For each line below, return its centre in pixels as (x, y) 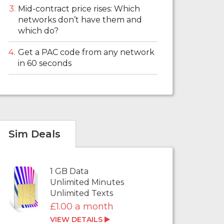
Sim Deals (34, 134)
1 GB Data (69, 171)
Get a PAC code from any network (86, 52)
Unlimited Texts (82, 193)
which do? (38, 31)
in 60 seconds (45, 63)
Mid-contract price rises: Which (79, 9)
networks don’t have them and (80, 20)
